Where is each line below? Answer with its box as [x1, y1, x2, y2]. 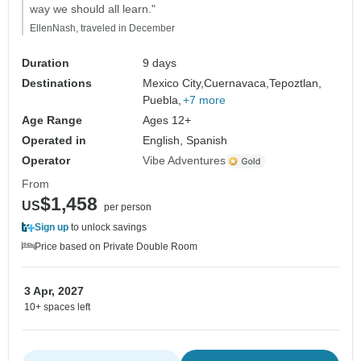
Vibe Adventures [143, 154, 226, 168]
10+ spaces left [24, 301, 90, 313]
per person [104, 201, 151, 214]
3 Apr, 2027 [24, 284, 84, 298]
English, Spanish [143, 134, 228, 147]
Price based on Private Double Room [35, 241, 197, 253]
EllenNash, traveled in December [30, 23, 175, 35]
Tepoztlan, [269, 77, 322, 90]
